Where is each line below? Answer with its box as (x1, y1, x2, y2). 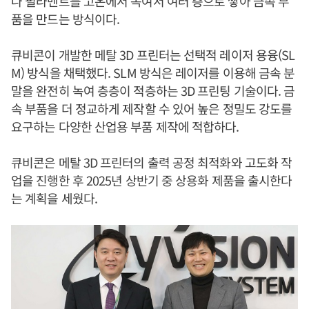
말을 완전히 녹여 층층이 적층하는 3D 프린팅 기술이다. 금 (11, 81, 295, 100)
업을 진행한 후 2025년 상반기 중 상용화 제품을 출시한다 (11, 171, 292, 190)
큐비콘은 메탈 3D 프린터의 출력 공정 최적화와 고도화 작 (11, 153, 292, 172)
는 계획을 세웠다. (11, 189, 97, 208)
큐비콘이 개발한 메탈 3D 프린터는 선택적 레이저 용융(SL (11, 46, 295, 64)
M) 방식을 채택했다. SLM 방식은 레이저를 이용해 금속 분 (11, 63, 295, 82)
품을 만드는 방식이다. (11, 10, 120, 28)
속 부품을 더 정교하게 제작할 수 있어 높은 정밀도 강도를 (11, 99, 292, 118)
